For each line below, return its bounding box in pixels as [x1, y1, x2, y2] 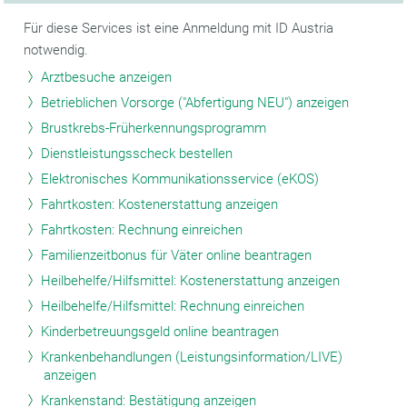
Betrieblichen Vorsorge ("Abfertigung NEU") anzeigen [41, 94, 350, 111]
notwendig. [24, 41, 89, 58]
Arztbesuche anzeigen [41, 68, 173, 85]
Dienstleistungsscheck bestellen [41, 144, 233, 162]
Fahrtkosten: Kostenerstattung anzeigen [41, 195, 279, 213]
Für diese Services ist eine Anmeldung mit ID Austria [24, 19, 334, 36]
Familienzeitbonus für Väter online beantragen [41, 246, 313, 263]
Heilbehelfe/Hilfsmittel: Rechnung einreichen [41, 297, 305, 314]
